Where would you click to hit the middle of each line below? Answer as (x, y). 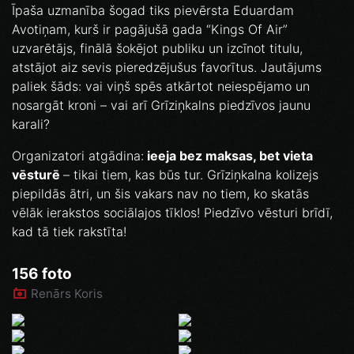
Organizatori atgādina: (78, 156)
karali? (31, 124)
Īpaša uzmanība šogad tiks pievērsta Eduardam (153, 11)
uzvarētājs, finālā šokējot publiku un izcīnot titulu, (157, 49)
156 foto (42, 274)
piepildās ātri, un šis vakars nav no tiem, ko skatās (160, 194)
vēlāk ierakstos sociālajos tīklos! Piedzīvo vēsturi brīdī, (172, 213)
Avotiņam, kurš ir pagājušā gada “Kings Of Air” (150, 30)
